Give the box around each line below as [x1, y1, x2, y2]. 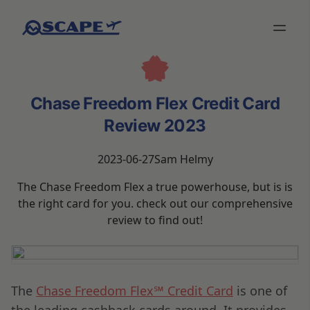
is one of [233, 282, 287, 299]
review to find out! [107, 212, 203, 228]
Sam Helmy [154, 151, 213, 167]
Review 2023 [104, 115, 206, 136]
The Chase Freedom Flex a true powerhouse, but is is [17, 179, 293, 194]
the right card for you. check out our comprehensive [17, 195, 293, 211]
